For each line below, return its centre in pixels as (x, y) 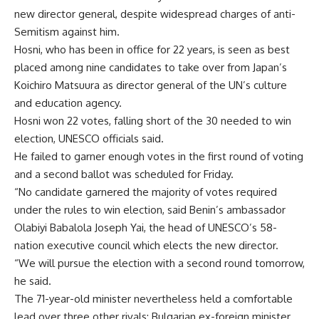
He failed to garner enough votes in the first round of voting (159, 156)
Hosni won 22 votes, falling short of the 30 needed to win (153, 121)
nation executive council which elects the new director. (146, 245)
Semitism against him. (67, 32)
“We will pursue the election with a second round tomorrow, (159, 263)
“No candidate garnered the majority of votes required (146, 192)
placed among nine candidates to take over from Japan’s (151, 67)
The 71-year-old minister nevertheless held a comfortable (153, 299)
